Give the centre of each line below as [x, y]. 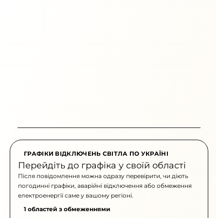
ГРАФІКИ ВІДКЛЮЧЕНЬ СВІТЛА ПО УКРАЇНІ [96, 154]
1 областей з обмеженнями [67, 209]
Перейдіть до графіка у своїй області [102, 166]
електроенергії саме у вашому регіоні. [76, 196]
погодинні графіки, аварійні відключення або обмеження [105, 186]
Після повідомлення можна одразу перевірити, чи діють [103, 176]
